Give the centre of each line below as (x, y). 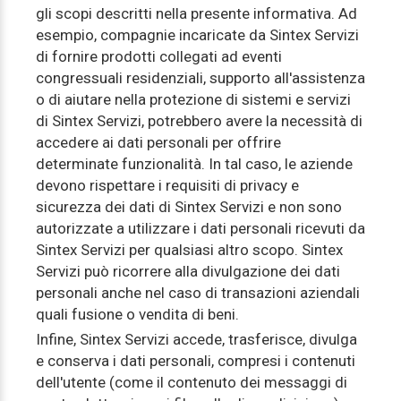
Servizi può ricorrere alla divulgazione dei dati (188, 271)
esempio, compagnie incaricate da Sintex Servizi (197, 35)
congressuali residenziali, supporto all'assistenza (200, 78)
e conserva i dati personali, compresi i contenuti (196, 361)
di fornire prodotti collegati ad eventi (159, 56)
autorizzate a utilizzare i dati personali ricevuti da (200, 228)
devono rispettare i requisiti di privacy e (167, 185)
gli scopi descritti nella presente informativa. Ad (196, 13)
